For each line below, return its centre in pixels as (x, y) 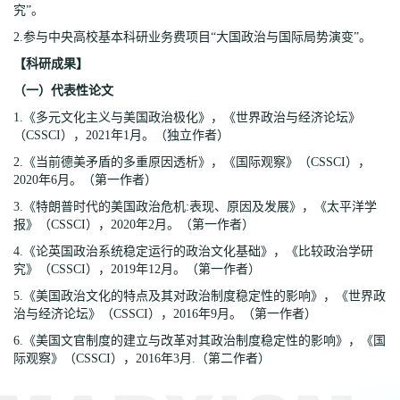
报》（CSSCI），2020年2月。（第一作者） (134, 225)
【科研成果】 (51, 64)
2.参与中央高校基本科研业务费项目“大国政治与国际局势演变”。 (192, 37)
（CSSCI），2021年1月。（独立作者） (121, 135)
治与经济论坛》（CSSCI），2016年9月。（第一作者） (165, 314)
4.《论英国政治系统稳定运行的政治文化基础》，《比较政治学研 (193, 251)
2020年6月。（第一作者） (85, 180)
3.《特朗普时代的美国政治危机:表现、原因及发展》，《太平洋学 (195, 207)
